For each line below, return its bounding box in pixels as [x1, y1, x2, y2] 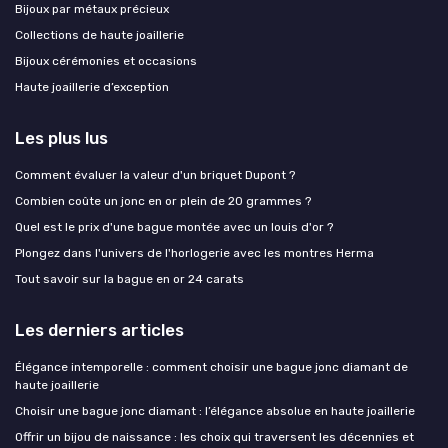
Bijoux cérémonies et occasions [15, 53, 197, 68]
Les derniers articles [15, 319, 184, 340]
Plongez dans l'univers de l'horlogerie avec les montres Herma [15, 245, 374, 260]
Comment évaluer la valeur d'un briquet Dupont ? [15, 167, 295, 182]
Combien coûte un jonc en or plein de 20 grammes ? [15, 193, 311, 208]
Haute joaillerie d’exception [15, 79, 169, 94]
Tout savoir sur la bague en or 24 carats [15, 271, 244, 286]
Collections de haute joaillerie [15, 27, 184, 42]
